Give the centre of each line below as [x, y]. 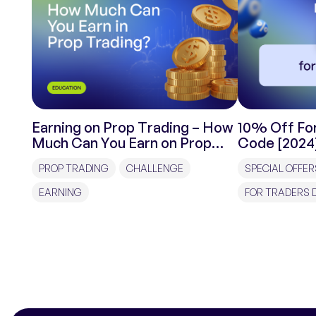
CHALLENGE [155, 168]
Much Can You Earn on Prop [122, 142]
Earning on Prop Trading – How [133, 127]
